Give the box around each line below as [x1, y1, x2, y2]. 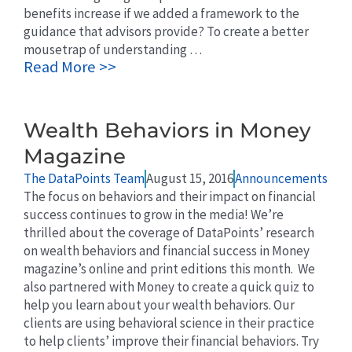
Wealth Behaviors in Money [24, 118, 311, 144]
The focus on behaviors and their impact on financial [24, 188, 316, 206]
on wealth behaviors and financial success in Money [24, 242, 310, 260]
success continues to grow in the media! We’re [24, 206, 284, 224]
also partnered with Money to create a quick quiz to [24, 278, 314, 296]
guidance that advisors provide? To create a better [24, 23, 309, 41]
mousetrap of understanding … [24, 41, 202, 59]
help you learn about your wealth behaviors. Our [24, 296, 295, 314]
